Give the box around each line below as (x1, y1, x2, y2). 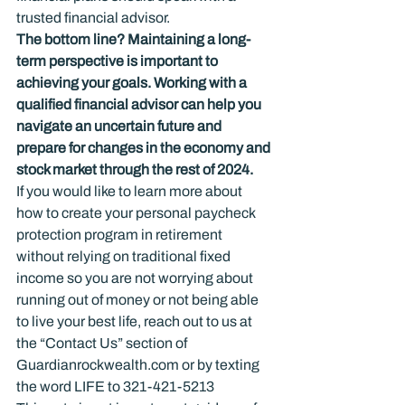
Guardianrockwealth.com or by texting (16, 356, 262, 372)
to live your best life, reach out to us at (16, 313, 255, 329)
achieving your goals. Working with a (16, 74, 250, 90)
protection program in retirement (16, 226, 225, 242)
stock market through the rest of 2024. (16, 161, 253, 177)
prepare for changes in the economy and (16, 139, 273, 155)
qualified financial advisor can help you (16, 96, 264, 112)
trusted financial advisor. (16, 9, 170, 25)
